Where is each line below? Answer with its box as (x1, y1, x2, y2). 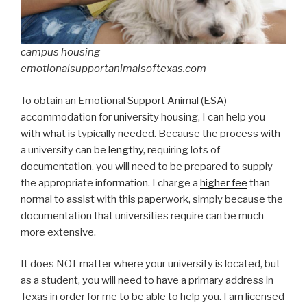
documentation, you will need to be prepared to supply (21, 160, 273, 173)
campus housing (21, 46, 100, 59)
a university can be (21, 143, 108, 156)
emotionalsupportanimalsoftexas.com (21, 62, 206, 75)
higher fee (200, 176, 247, 189)
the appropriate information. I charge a (21, 176, 200, 189)
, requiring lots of (143, 143, 220, 156)
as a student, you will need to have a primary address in (21, 274, 273, 287)
